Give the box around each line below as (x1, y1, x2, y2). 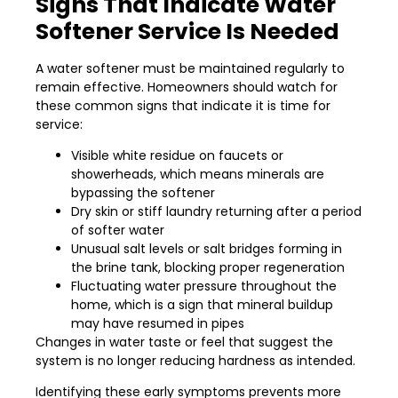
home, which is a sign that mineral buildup (71, 295, 333, 314)
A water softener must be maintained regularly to (36, 59, 345, 77)
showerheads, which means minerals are (71, 164, 324, 183)
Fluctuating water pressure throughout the (71, 276, 337, 295)
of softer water (71, 220, 164, 239)
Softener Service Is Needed (36, 15, 339, 47)
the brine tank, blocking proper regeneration (71, 258, 345, 276)
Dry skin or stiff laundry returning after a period (71, 202, 362, 220)
